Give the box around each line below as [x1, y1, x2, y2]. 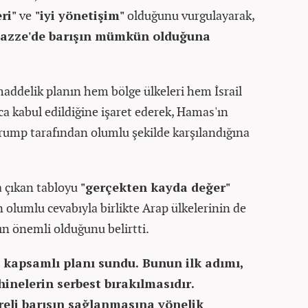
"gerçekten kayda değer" [80, 179, 230, 196]
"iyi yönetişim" [32, 7, 124, 24]
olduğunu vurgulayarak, [124, 7, 254, 24]
